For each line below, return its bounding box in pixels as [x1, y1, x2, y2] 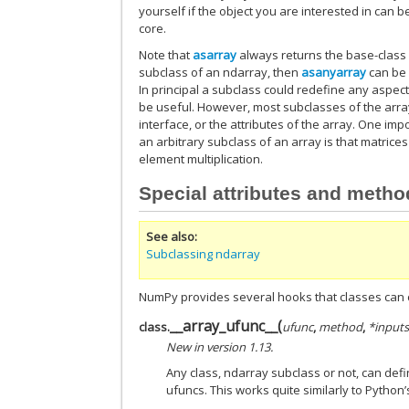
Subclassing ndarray [146, 246, 261, 263]
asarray [193, 46, 237, 63]
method [319, 318, 363, 335]
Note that [139, 46, 194, 63]
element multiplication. [139, 150, 264, 167]
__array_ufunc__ [170, 315, 278, 336]
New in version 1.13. [166, 338, 274, 355]
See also [146, 228, 195, 246]
